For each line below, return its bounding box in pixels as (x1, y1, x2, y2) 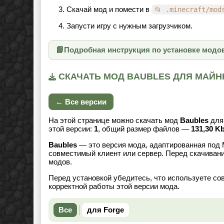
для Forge (87, 205, 124, 214)
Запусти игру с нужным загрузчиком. (66, 21, 192, 30)
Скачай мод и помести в (66, 5, 151, 13)
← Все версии (55, 97, 106, 106)
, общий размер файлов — (98, 124, 191, 133)
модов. (48, 157, 72, 166)
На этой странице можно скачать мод (48, 116, 180, 124)
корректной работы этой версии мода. (48, 182, 179, 190)
